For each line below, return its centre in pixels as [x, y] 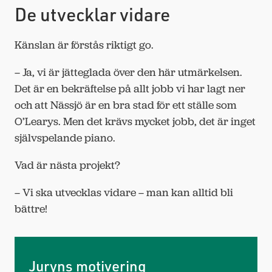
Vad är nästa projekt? [67, 165]
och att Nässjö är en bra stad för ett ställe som [126, 105]
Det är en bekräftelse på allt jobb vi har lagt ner [130, 88]
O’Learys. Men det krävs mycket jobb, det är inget [135, 121]
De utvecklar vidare [92, 14]
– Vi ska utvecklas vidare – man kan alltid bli [124, 192]
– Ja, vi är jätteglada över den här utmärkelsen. [128, 72]
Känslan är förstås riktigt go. [85, 45]
